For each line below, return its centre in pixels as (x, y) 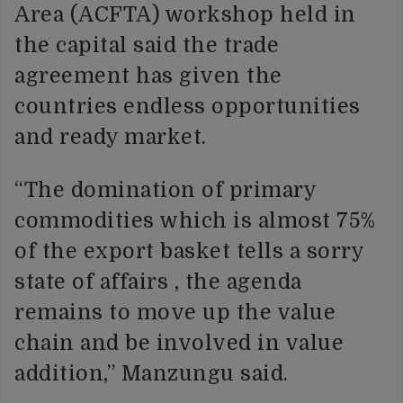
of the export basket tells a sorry (189, 252)
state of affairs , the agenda (158, 282)
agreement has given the (148, 76)
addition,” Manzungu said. (152, 374)
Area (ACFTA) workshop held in (185, 15)
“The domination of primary (165, 191)
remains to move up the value (175, 313)
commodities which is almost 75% (195, 221)
